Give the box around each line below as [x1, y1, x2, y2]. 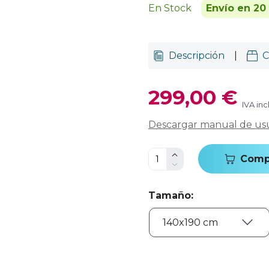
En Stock [148, 2, 192, 14]
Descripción [169, 50, 225, 61]
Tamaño [148, 190, 191, 201]
